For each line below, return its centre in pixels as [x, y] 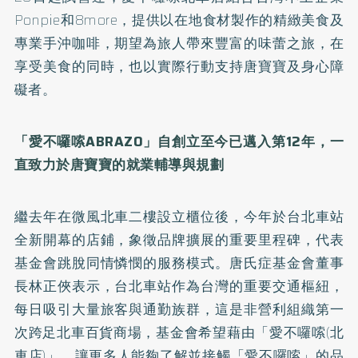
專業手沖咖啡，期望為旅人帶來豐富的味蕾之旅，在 [179, 43]
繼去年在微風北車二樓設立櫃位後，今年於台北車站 [179, 216]
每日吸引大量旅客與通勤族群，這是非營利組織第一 [179, 309]
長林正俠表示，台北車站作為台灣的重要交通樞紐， [179, 286]
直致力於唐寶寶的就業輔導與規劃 [119, 164]
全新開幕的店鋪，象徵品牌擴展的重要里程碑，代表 [179, 239]
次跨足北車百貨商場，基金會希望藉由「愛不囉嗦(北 [179, 332]
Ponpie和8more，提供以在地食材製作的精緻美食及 [179, 20]
